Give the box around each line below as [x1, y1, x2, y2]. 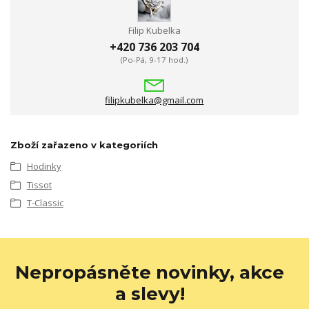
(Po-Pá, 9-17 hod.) [121, 54, 188, 65]
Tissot [26, 178, 52, 191]
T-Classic [26, 196, 63, 209]
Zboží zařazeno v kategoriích [10, 139, 158, 151]
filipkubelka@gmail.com [105, 93, 204, 106]
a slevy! [114, 283, 185, 306]
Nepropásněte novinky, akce [15, 261, 285, 284]
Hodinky [26, 160, 61, 173]
